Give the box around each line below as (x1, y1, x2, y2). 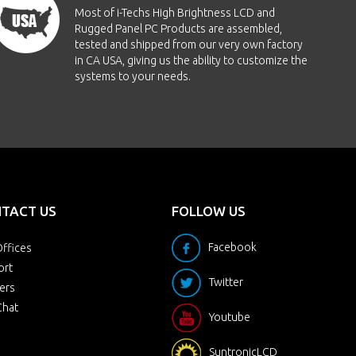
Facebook (208, 241, 257, 253)
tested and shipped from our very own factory (75, 38, 304, 51)
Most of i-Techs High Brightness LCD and (75, 6, 276, 19)
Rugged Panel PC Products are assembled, (75, 22, 283, 35)
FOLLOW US (172, 203, 246, 219)
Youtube (209, 311, 250, 323)
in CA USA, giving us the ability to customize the (75, 54, 308, 67)
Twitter (209, 276, 243, 288)
